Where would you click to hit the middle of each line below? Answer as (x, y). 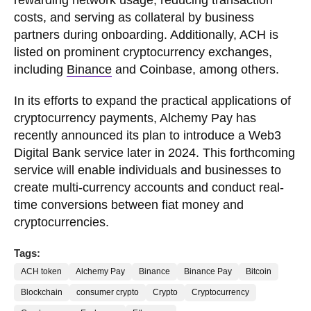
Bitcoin (259, 271)
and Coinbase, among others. (195, 69)
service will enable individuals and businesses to (148, 170)
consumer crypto (108, 292)
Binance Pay (208, 271)
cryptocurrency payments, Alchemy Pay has (135, 118)
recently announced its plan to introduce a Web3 (148, 135)
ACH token (41, 271)
